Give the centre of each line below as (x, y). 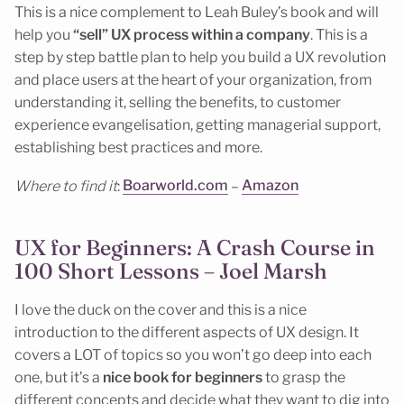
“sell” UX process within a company (190, 35)
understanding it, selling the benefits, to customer (178, 103)
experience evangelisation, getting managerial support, (197, 125)
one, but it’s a (59, 378)
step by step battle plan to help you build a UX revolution (200, 58)
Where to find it (66, 186)
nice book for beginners (183, 378)
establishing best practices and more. (138, 148)
